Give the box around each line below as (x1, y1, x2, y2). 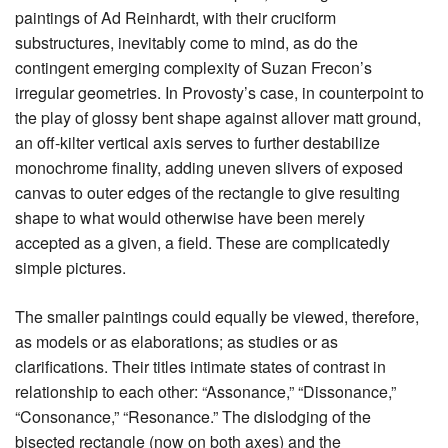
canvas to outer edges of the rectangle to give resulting (15, 181, 400, 205)
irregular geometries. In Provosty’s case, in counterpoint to (15, 81, 424, 105)
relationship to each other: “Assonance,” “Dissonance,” (15, 380, 396, 404)
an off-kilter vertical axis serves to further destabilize (15, 131, 380, 155)
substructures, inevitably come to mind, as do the (15, 31, 358, 55)
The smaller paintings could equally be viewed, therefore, (15, 305, 419, 329)
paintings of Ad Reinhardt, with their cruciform (15, 6, 336, 30)
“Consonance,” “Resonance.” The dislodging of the (15, 405, 371, 429)
